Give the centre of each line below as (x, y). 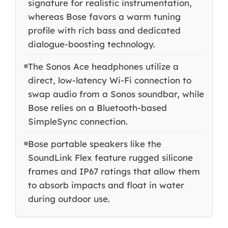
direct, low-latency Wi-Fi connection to (109, 80)
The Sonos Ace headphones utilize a (103, 67)
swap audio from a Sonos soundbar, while (116, 94)
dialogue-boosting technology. (91, 44)
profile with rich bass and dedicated (104, 31)
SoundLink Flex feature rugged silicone (110, 158)
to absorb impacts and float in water (106, 185)
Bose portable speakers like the (94, 144)
